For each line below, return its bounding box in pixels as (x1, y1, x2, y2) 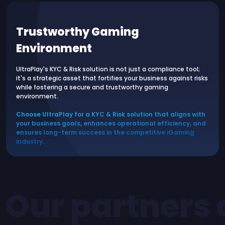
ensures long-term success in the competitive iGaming (16, 128, 194, 137)
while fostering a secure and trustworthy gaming (16, 83, 168, 91)
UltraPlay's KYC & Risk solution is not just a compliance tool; (16, 65, 200, 73)
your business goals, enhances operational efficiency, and (16, 119, 206, 128)
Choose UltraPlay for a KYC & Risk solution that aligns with (16, 110, 205, 119)
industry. (16, 137, 44, 146)
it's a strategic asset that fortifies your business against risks (16, 74, 208, 82)
